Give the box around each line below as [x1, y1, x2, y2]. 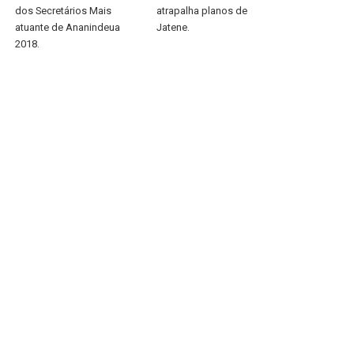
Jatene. [156, 21, 192, 33]
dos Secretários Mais [15, 5, 112, 17]
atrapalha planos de [156, 5, 247, 17]
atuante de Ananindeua [15, 21, 121, 33]
